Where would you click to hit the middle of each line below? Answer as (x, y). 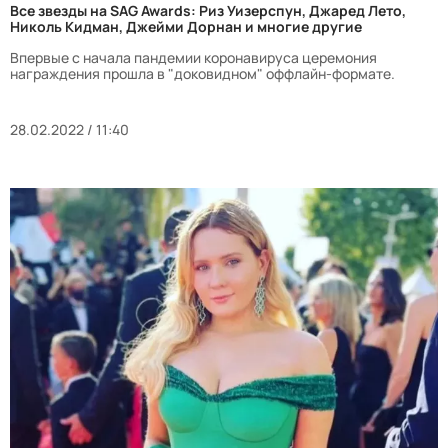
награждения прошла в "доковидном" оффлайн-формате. (202, 73)
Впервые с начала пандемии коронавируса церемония (193, 57)
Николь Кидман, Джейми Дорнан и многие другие (186, 26)
